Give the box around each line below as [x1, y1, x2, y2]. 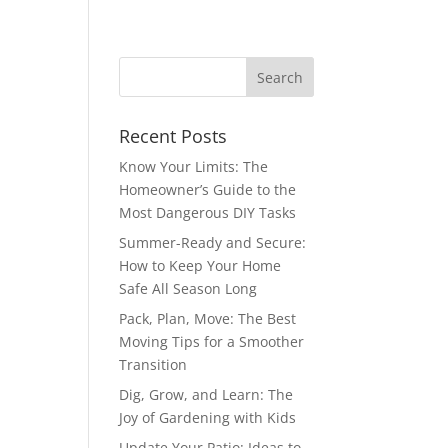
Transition [119, 355, 188, 374]
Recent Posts [119, 124, 228, 148]
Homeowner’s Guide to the [119, 180, 297, 199]
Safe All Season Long [119, 279, 258, 298]
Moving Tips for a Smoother [119, 332, 305, 351]
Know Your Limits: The [119, 157, 269, 176]
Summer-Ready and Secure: [119, 233, 307, 252]
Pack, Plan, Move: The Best [119, 309, 297, 328]
